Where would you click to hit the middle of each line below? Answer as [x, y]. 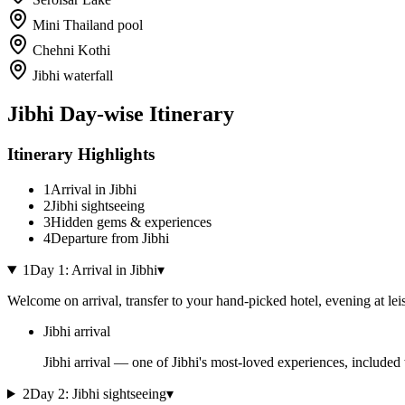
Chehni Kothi [71, 51]
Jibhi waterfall [73, 76]
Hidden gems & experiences [131, 221]
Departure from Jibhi [110, 238]
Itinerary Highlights [81, 155]
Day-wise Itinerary [144, 114]
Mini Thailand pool [88, 25]
